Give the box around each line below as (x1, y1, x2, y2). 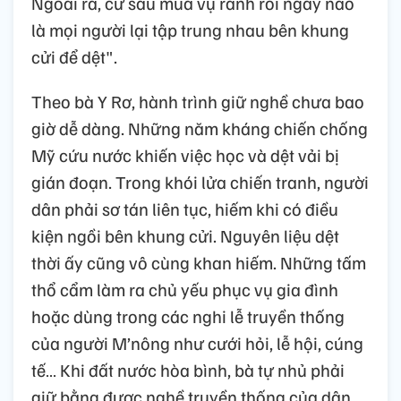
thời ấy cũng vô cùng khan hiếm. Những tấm (31, 250, 366, 274)
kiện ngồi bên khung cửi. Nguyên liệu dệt (31, 223, 339, 247)
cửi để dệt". (31, 44, 117, 68)
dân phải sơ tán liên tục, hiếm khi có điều (31, 196, 338, 220)
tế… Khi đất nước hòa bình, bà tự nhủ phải (31, 357, 345, 381)
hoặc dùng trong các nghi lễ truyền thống (31, 303, 345, 328)
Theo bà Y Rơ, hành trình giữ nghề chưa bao (31, 89, 364, 113)
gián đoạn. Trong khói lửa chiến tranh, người (31, 169, 369, 193)
